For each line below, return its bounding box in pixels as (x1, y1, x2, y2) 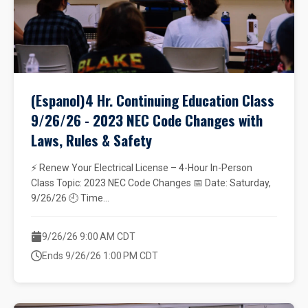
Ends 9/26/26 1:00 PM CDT (42, 250, 158, 261)
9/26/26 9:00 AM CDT (42, 231, 135, 242)
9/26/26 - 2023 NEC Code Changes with (31, 109, 263, 131)
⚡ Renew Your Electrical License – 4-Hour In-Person (31, 162, 252, 173)
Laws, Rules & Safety (31, 129, 152, 151)
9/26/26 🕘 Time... (31, 192, 109, 203)
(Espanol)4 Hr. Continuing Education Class (31, 89, 274, 111)
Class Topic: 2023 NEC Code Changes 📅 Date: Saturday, (31, 177, 271, 188)
